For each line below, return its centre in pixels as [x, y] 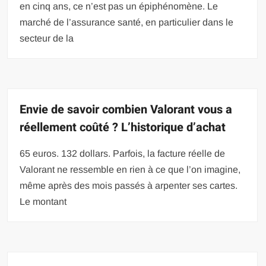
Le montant [43, 202]
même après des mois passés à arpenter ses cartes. [129, 186]
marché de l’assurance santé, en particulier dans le [127, 23]
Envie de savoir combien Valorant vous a [126, 110]
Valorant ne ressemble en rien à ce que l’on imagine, [130, 170]
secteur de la [47, 39]
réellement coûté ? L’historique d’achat [123, 128]
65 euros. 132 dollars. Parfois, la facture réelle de [123, 154]
